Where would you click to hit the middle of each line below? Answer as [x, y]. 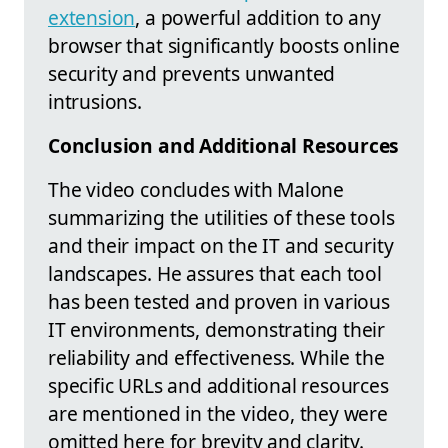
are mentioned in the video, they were [218, 413]
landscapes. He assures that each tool [215, 273]
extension [92, 17]
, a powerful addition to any [258, 17]
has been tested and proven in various [219, 301]
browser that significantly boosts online [224, 45]
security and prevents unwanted [192, 73]
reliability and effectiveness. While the [216, 357]
